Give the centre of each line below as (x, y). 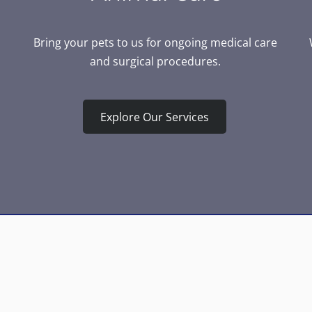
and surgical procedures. (155, 61)
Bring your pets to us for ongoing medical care (155, 42)
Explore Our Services (155, 117)
